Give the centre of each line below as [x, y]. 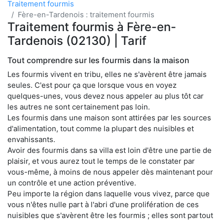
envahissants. [31, 139]
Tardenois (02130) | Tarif [77, 40]
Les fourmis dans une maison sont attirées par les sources [109, 117]
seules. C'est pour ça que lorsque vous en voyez [92, 85]
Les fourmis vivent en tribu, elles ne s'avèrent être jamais [107, 74]
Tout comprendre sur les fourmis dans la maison [98, 60]
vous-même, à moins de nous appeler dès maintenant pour [110, 172]
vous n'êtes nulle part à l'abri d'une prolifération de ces [103, 204]
